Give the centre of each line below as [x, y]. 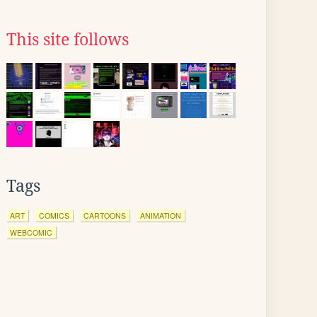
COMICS [54, 215]
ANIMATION [161, 215]
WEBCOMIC [31, 232]
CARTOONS [105, 215]
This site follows [68, 40]
